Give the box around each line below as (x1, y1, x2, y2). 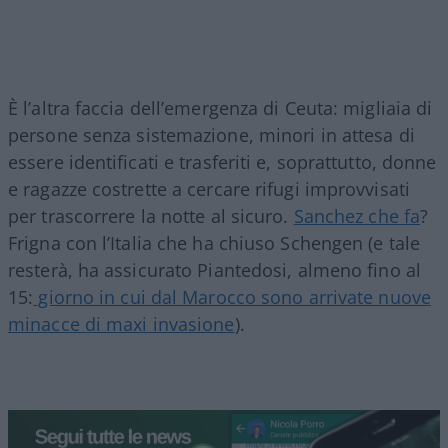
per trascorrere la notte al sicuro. (8, 204, 294, 229)
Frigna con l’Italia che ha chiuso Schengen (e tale (8, 231, 421, 256)
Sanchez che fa (293, 204, 421, 229)
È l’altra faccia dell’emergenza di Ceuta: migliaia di (8, 96, 433, 121)
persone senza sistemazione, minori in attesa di (8, 123, 415, 148)
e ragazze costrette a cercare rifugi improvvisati (8, 177, 410, 202)
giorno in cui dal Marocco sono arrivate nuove (33, 285, 431, 310)
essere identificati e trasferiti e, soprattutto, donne (8, 150, 437, 175)
